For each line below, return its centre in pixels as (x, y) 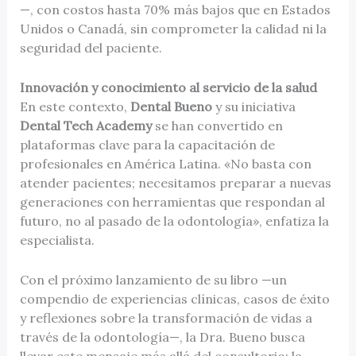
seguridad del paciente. (91, 48)
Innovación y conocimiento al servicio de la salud (168, 88)
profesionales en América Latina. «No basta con (165, 164)
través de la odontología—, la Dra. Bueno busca (162, 337)
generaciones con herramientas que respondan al (172, 202)
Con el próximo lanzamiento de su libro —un (153, 279)
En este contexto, (75, 107)
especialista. (57, 240)
